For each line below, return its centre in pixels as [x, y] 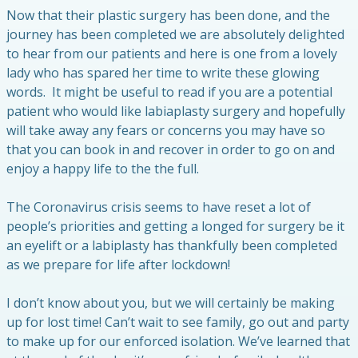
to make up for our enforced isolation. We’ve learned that [178, 341]
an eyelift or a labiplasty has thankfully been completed [172, 245]
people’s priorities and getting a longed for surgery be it [175, 226]
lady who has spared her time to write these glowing [163, 72]
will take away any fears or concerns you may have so [166, 130]
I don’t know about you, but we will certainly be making [171, 302]
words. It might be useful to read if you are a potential [169, 91]
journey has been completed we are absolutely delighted [175, 34]
